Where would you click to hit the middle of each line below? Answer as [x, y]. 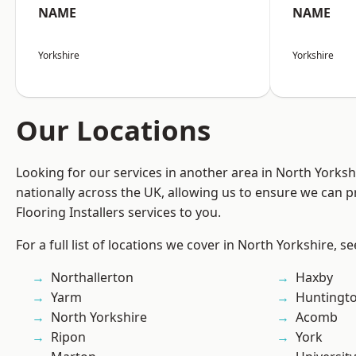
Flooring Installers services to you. [118, 213]
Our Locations [113, 130]
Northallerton [92, 278]
